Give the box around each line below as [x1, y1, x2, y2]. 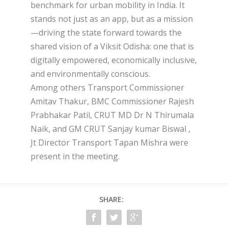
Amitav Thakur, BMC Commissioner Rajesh [31, 95, 194, 107]
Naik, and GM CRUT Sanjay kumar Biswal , [31, 123, 190, 134]
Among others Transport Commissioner [31, 81, 184, 93]
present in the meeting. [31, 150, 120, 162]
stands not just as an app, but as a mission [31, 13, 193, 24]
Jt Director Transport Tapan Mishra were [31, 136, 188, 148]
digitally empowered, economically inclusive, [31, 54, 197, 66]
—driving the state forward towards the [31, 26, 182, 38]
